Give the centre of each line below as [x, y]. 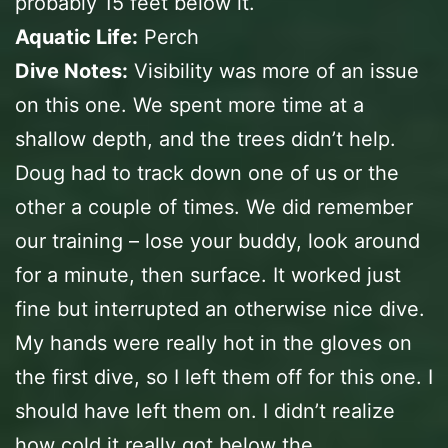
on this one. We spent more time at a [189, 104]
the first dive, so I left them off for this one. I [224, 376]
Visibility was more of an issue [273, 70]
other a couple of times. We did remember [214, 206]
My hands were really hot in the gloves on [213, 342]
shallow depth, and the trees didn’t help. [205, 138]
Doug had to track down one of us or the [207, 172]
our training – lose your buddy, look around [217, 240]
